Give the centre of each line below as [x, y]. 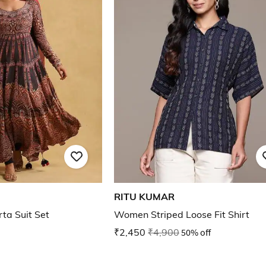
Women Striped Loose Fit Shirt [182, 215]
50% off [196, 232]
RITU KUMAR [144, 197]
